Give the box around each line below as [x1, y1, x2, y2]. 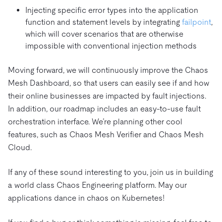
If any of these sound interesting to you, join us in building [8, 167, 213, 177]
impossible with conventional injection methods [25, 41, 197, 51]
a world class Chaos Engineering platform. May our [8, 180, 187, 190]
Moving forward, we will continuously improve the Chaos [8, 65, 208, 75]
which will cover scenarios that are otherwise [25, 29, 183, 39]
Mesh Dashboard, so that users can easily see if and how [8, 78, 209, 88]
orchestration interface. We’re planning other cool [8, 116, 182, 126]
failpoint [182, 17, 211, 27]
